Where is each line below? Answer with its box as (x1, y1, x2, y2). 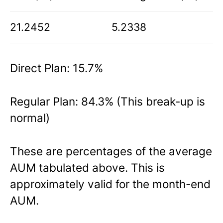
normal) (10, 111, 50, 125)
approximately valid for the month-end (10, 177, 211, 191)
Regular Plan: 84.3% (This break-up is (10, 95, 205, 109)
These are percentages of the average (10, 144, 212, 158)
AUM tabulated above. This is (10, 161, 165, 175)
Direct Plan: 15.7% (10, 61, 103, 75)
